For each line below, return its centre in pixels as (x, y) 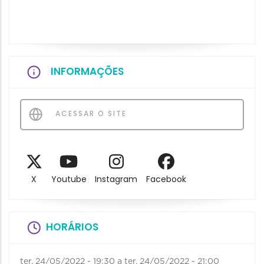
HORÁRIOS (72, 227)
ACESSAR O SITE (90, 113)
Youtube (69, 179)
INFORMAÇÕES (87, 71)
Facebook (166, 179)
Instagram (116, 179)
